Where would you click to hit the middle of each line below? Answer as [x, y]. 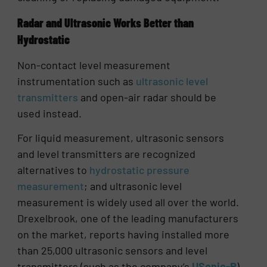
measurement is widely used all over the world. [128, 202]
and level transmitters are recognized [107, 154]
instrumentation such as [77, 81]
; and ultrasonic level [133, 186]
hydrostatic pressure [140, 170]
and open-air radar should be [148, 97]
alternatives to [54, 170]
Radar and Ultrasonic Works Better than [106, 22]
